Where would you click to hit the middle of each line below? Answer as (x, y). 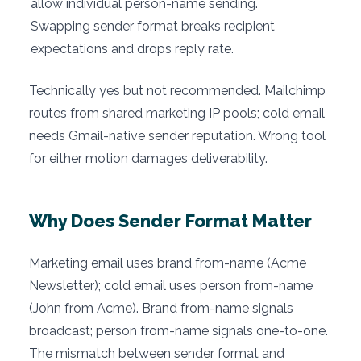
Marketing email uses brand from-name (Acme (168, 263)
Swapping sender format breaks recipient (153, 26)
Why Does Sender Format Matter (170, 220)
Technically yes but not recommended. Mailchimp (177, 90)
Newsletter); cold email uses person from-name (171, 285)
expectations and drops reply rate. (132, 48)
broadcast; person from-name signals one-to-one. (178, 330)
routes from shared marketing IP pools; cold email (177, 113)
